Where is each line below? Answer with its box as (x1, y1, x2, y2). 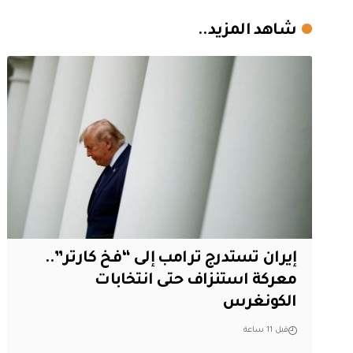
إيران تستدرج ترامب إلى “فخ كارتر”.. (44, 250, 297, 268)
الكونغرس (222, 294, 297, 312)
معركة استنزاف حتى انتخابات (95, 272, 297, 290)
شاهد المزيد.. (198, 22, 296, 40)
